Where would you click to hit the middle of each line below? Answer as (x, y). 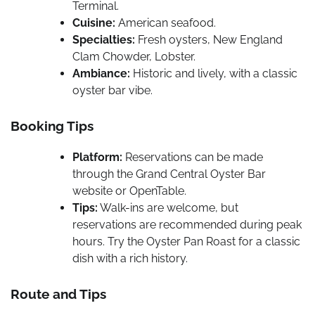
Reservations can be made (193, 157)
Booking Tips (52, 126)
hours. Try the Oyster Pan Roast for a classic (186, 241)
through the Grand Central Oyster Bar (169, 174)
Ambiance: (101, 74)
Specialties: (104, 40)
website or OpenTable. (129, 191)
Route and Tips (58, 294)
